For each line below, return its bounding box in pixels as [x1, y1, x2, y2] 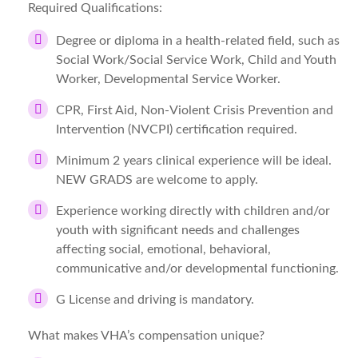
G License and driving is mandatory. [56, 293, 254, 306]
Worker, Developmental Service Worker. [56, 73, 280, 86]
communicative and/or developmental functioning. [56, 262, 339, 275]
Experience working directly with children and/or [56, 205, 330, 217]
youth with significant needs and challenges [56, 224, 300, 237]
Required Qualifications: [28, 2, 162, 14]
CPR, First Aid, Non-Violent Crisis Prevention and [56, 104, 333, 117]
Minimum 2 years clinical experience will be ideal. [56, 154, 332, 167]
